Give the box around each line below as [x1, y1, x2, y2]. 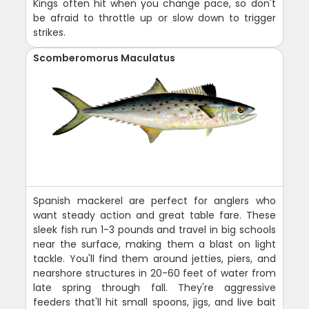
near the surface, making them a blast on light [33, 237, 276, 251]
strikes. [33, 26, 66, 39]
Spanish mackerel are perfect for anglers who [33, 194, 276, 208]
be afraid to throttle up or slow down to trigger [33, 11, 276, 25]
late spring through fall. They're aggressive [33, 281, 276, 295]
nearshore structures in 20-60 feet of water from [33, 266, 276, 280]
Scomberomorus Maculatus [33, 51, 176, 65]
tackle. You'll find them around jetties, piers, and [33, 252, 276, 266]
